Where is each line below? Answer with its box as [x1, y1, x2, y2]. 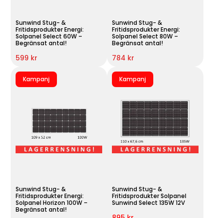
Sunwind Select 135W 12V [111, 199, 185, 207]
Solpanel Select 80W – [111, 32, 178, 41]
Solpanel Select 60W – [16, 32, 83, 41]
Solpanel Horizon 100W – [16, 199, 88, 207]
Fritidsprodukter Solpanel [111, 192, 186, 200]
